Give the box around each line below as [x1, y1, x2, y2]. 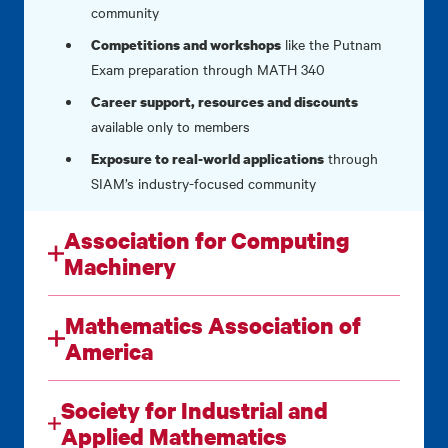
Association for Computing [64, 225, 351, 256]
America [64, 336, 153, 367]
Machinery [64, 251, 177, 282]
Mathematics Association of [64, 310, 361, 341]
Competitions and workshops [91, 35, 282, 55]
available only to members [91, 116, 251, 137]
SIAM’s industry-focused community [91, 173, 317, 194]
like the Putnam [281, 34, 382, 55]
